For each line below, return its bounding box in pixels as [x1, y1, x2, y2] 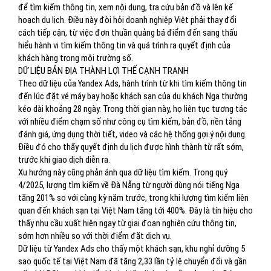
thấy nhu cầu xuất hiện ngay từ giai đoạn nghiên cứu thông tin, [18, 218, 237, 229]
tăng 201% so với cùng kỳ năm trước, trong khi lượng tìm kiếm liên [18, 192, 249, 203]
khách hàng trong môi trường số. [18, 53, 133, 64]
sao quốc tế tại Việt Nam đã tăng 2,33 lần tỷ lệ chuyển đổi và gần [18, 256, 247, 267]
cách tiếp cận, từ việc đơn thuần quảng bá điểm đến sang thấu [18, 27, 238, 38]
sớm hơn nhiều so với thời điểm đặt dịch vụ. [18, 230, 172, 241]
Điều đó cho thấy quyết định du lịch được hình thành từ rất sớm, [18, 142, 244, 152]
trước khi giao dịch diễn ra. [18, 154, 110, 165]
